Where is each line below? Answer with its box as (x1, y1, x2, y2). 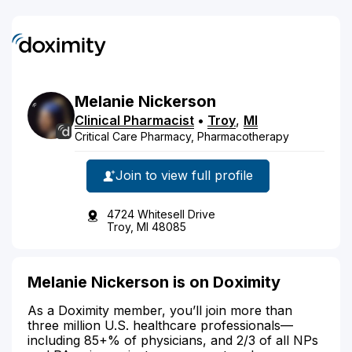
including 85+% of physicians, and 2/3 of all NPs (27, 332, 318, 348)
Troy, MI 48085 (107, 219, 186, 233)
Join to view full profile (115, 167, 253, 183)
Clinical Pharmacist (75, 112, 194, 128)
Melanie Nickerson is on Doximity (27, 272, 280, 291)
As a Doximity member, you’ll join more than (27, 302, 292, 318)
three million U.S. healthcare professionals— (27, 317, 293, 333)
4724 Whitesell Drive (107, 207, 215, 221)
